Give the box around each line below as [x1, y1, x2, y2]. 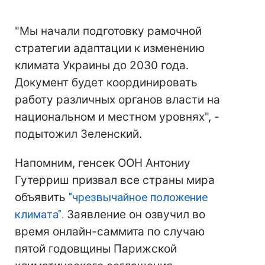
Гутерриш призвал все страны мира [15, 173, 215, 188]
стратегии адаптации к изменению [15, 41, 205, 56]
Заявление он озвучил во [64, 208, 205, 222]
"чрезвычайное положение [69, 190, 208, 205]
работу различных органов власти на [15, 93, 220, 107]
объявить [15, 190, 69, 205]
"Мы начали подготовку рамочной [15, 24, 202, 38]
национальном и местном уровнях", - [15, 110, 219, 124]
